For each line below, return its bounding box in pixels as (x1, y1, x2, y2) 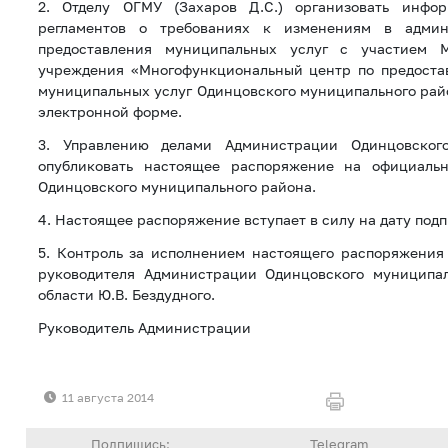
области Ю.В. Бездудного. (38, 286, 215, 304)
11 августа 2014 (62, 390, 154, 406)
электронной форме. (38, 103, 182, 121)
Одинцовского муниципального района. (38, 178, 316, 196)
